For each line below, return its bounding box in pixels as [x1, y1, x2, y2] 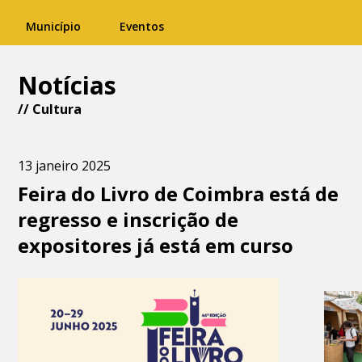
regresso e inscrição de [18, 206, 239, 233]
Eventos [120, 19, 164, 34]
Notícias [18, 69, 117, 102]
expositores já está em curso [18, 232, 294, 259]
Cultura [32, 100, 82, 118]
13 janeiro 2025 [18, 157, 112, 175]
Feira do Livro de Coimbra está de [18, 180, 339, 207]
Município [26, 19, 81, 34]
